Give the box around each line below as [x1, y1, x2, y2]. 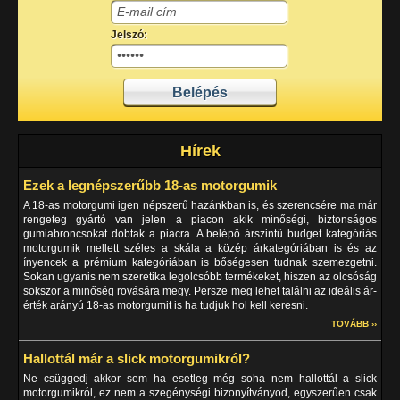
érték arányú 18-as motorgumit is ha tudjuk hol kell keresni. [23, 299, 308, 312]
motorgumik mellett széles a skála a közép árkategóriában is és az [23, 242, 377, 254]
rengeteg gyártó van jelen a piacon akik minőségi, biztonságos [23, 213, 377, 226]
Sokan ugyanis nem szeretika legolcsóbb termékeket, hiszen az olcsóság [23, 271, 377, 283]
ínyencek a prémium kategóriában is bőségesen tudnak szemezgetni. [23, 256, 377, 269]
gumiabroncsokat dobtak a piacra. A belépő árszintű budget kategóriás [23, 228, 377, 240]
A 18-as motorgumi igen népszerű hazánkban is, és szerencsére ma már [23, 199, 377, 212]
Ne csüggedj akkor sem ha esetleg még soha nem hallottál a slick [23, 372, 377, 385]
